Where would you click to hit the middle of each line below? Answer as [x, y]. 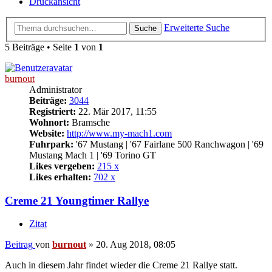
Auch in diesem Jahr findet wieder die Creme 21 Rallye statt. [121, 265]
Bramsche [90, 122]
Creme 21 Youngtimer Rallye [77, 200]
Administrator [56, 89]
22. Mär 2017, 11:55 [116, 111]
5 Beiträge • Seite [39, 47]
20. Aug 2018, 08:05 [136, 245]
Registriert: [53, 111]
